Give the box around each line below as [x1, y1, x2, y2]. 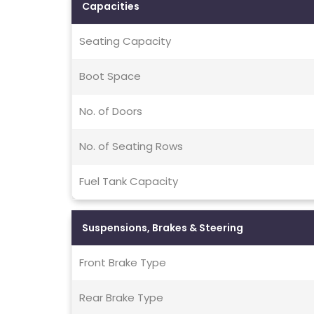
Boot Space [79, 69, 141, 84]
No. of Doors [79, 104, 142, 119]
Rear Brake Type [79, 290, 163, 306]
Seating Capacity [79, 34, 171, 49]
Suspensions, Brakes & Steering [82, 221, 243, 235]
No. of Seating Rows [79, 139, 183, 154]
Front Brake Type [79, 255, 166, 271]
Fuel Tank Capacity [79, 174, 178, 189]
